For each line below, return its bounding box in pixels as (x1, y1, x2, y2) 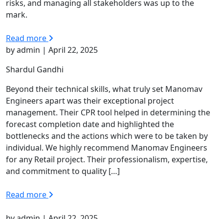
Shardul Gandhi (6, 64, 64, 75)
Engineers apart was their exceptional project (6, 95, 174, 106)
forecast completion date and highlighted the (6, 118, 174, 130)
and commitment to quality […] (6, 165, 120, 176)
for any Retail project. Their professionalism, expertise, (6, 153, 208, 165)
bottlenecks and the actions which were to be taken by (6, 130, 208, 141)
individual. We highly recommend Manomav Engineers (6, 142, 207, 153)
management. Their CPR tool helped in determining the (6, 107, 210, 118)
